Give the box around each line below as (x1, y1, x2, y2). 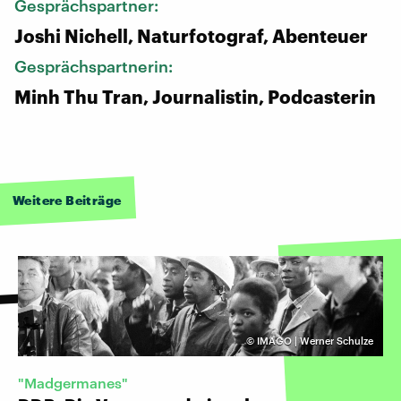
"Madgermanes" (18, 373, 128, 391)
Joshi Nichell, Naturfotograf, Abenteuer (14, 24, 368, 47)
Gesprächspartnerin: (14, 55, 176, 76)
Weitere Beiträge (13, 192, 122, 208)
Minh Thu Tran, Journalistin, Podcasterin (14, 85, 376, 107)
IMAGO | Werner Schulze (257, 334, 373, 346)
